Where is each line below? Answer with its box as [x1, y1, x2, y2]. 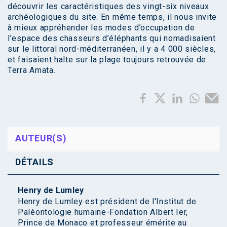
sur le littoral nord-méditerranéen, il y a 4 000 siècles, [8, 44, 216, 54]
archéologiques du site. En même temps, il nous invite [8, 12, 217, 22]
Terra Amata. [8, 65, 56, 75]
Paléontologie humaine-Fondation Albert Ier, [18, 207, 188, 217]
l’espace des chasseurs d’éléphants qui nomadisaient [8, 33, 216, 43]
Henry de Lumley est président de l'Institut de [18, 196, 197, 206]
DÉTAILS [15, 156, 54, 167]
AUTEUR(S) [15, 132, 67, 143]
